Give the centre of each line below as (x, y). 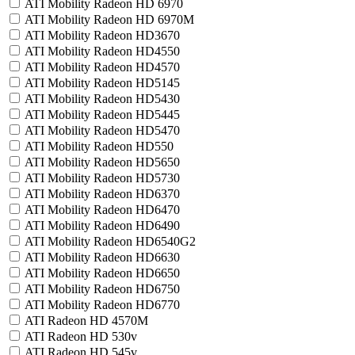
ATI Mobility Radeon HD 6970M (109, 19)
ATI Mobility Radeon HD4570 (102, 67)
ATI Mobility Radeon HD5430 (102, 99)
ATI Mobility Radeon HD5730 (102, 178)
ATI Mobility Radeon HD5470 (102, 130)
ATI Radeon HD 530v (81, 336)
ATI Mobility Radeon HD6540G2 (110, 241)
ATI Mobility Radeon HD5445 (102, 115)
